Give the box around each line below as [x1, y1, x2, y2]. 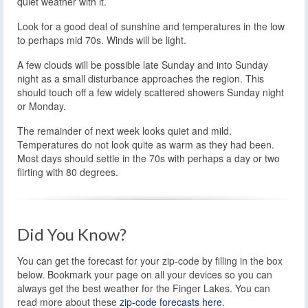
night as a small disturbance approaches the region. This [17, 71, 264, 86]
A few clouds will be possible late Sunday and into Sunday [17, 58, 268, 72]
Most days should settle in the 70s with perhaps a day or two [17, 151, 280, 166]
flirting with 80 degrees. [17, 165, 118, 179]
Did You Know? [17, 224, 126, 245]
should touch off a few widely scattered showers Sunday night [17, 85, 284, 100]
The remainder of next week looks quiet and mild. [17, 124, 232, 138]
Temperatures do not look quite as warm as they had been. [17, 137, 274, 152]
